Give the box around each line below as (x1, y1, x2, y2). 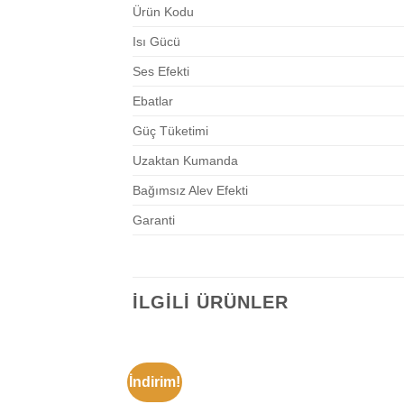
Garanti (133, 213, 175, 228)
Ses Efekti (133, 64, 189, 79)
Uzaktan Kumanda (133, 153, 238, 169)
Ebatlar (133, 94, 173, 109)
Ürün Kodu (133, 5, 194, 20)
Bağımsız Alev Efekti (133, 183, 248, 198)
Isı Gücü (133, 34, 180, 50)
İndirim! (128, 374, 180, 390)
